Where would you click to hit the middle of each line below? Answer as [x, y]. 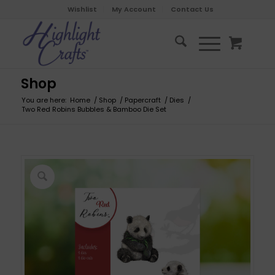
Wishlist [82, 9]
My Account [134, 9]
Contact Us [192, 9]
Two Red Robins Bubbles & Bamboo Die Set [94, 109]
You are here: [44, 100]
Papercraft [142, 100]
